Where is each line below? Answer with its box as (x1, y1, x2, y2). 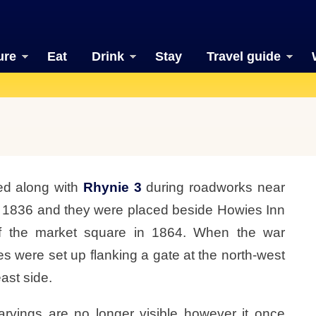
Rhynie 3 (83, 179, 142, 195)
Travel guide (206, 49, 281, 63)
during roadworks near (141, 179, 285, 195)
